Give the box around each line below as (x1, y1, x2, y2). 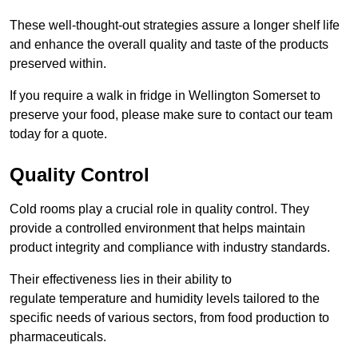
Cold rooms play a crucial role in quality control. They (10, 202, 309, 217)
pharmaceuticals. (10, 330, 106, 344)
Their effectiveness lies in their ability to (10, 272, 232, 287)
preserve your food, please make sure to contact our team (10, 108, 332, 122)
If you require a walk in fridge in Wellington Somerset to (10, 89, 320, 103)
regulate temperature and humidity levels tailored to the (10, 292, 320, 306)
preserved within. (10, 57, 106, 71)
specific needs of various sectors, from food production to (10, 311, 329, 325)
